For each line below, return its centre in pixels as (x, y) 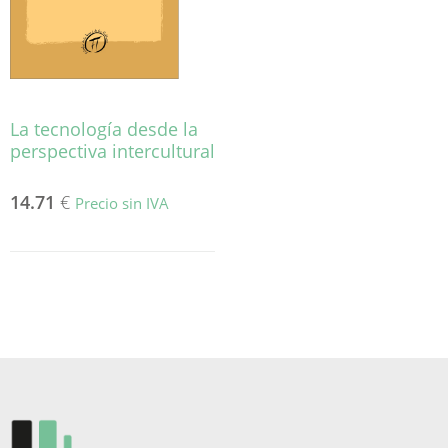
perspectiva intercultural (112, 150)
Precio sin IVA (122, 202)
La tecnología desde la (104, 128)
